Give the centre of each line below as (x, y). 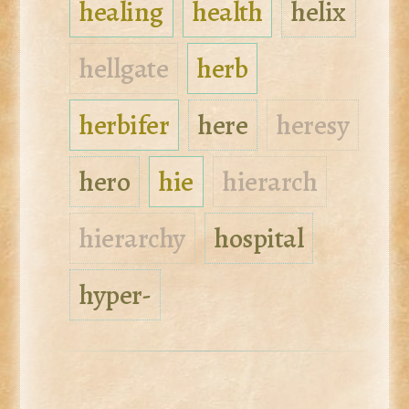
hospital (259, 238)
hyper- (115, 295)
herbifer (125, 125)
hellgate (124, 68)
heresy (313, 125)
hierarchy (132, 238)
